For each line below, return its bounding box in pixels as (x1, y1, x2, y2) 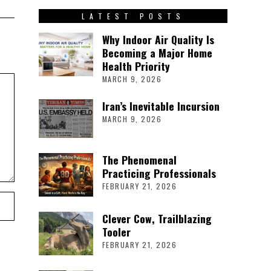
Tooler (102, 223, 131, 240)
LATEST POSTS (81, 11, 185, 22)
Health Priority (102, 58, 170, 74)
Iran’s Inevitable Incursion (102, 97, 220, 114)
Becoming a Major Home (102, 45, 212, 61)
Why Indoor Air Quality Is (102, 31, 214, 48)
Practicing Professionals (102, 165, 216, 181)
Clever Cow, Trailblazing (102, 210, 212, 226)
